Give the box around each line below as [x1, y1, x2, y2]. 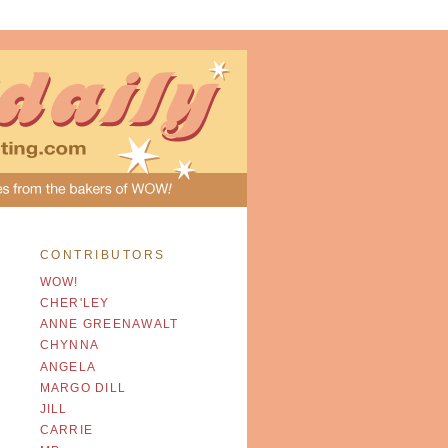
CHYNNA [39, 338, 100, 353]
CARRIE [39, 422, 94, 437]
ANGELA [39, 359, 97, 374]
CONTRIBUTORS [39, 247, 166, 262]
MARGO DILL [39, 380, 127, 395]
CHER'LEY [39, 296, 110, 311]
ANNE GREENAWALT [39, 317, 179, 332]
